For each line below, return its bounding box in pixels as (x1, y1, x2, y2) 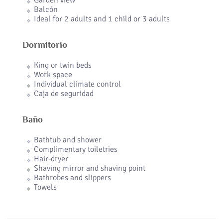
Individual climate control (34, 79, 121, 90)
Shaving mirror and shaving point (34, 163, 145, 174)
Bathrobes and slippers (34, 173, 111, 183)
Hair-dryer (34, 154, 68, 164)
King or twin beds (34, 60, 92, 71)
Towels (34, 182, 57, 193)
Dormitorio (22, 40, 67, 50)
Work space (34, 70, 72, 80)
